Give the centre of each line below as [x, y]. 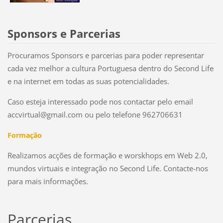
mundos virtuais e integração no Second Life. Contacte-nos [108, 168]
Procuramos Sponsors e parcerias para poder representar [106, 55]
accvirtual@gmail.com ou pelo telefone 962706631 [95, 114]
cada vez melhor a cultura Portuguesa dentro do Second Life [110, 68]
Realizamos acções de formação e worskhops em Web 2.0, [107, 155]
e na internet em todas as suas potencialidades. [88, 81]
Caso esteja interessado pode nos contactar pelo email [100, 101]
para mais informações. [48, 181]
